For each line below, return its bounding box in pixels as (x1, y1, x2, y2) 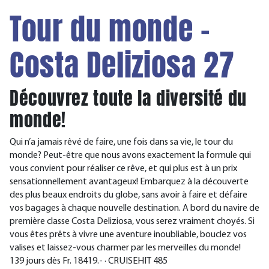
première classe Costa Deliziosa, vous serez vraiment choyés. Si (10, 217, 255, 226)
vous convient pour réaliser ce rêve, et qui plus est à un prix (10, 164, 237, 174)
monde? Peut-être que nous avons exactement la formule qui (10, 151, 251, 160)
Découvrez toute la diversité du (10, 85, 247, 112)
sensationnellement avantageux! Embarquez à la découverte (10, 177, 249, 187)
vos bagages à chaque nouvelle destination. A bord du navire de (10, 204, 259, 213)
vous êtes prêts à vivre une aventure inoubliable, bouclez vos (10, 230, 247, 240)
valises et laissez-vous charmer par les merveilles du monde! (10, 243, 241, 253)
